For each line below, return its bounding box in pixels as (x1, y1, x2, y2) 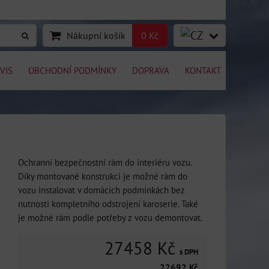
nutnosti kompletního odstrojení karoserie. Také (18, 198, 198, 210)
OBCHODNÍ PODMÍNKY (28, 64, 116, 76)
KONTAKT (185, 64, 221, 76)
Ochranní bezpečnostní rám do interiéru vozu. (18, 156, 192, 168)
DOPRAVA (132, 64, 169, 76)
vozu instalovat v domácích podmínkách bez (18, 184, 185, 196)
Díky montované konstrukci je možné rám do (18, 170, 187, 182)
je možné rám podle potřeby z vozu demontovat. (18, 211, 202, 223)
